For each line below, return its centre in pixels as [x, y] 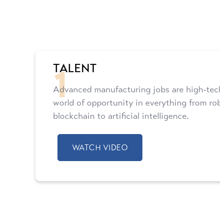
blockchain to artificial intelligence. [121, 116]
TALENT [75, 69]
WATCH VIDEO [100, 147]
